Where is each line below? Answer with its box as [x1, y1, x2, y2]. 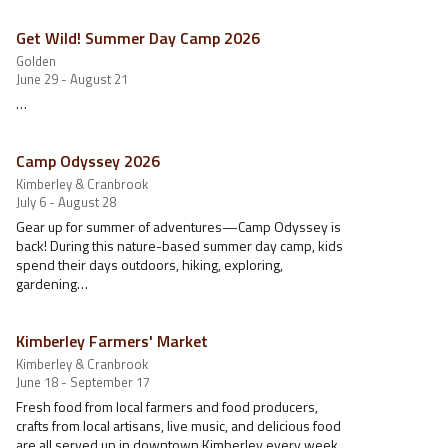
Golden [16, 51, 56, 71]
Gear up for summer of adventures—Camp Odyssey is [16, 216, 341, 237]
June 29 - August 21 [16, 69, 128, 89]
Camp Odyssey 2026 [16, 149, 160, 173]
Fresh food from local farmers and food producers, [16, 396, 318, 417]
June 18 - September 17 [16, 372, 150, 392]
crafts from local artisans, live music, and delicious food [16, 415, 341, 436]
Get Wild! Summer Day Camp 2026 [16, 26, 260, 50]
